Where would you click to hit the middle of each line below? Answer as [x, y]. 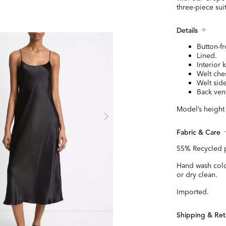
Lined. [207, 56]
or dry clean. [197, 175]
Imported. [193, 192]
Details [187, 31]
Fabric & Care [199, 133]
